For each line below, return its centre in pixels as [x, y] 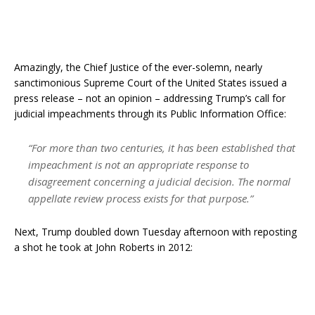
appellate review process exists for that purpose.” [141, 198]
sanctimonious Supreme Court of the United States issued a [150, 82]
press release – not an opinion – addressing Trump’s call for [150, 98]
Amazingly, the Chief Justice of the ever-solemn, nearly [138, 67]
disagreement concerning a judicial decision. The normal [159, 181]
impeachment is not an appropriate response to [139, 164]
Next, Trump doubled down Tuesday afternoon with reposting [155, 231]
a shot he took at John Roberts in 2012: [103, 247]
